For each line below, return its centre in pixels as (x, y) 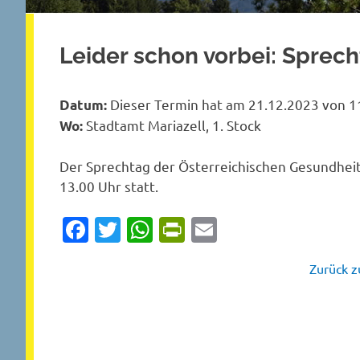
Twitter (162, 230)
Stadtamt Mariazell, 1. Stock (172, 125)
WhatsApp (213, 230)
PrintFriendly (260, 230)
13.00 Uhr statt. (109, 186)
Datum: (83, 104)
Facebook (144, 230)
